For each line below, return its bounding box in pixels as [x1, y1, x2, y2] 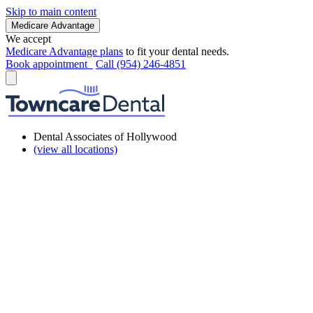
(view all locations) [34, 143, 117, 155]
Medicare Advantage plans [6, 45, 123, 57]
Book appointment [6, 58, 93, 70]
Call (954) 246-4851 [96, 58, 186, 70]
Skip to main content [6, 6, 96, 17]
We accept [6, 33, 51, 45]
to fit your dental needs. [123, 45, 229, 57]
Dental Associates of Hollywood [34, 131, 177, 143]
